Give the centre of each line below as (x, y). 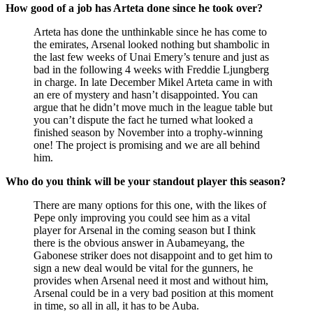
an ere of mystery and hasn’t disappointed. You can (146, 94)
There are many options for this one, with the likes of (150, 205)
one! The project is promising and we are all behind (147, 145)
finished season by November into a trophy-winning (148, 132)
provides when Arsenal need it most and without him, (151, 280)
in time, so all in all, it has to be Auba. (116, 305)
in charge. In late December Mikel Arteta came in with (153, 82)
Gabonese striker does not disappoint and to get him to (153, 255)
